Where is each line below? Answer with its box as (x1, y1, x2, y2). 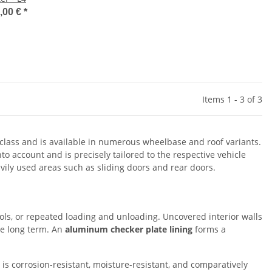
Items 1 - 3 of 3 (202, 93, 262, 105)
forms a (192, 223, 226, 235)
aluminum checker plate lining (65, 223, 192, 235)
